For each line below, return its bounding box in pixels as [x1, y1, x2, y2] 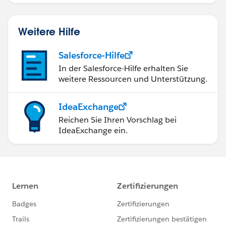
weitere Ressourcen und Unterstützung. [59, 73, 207, 84]
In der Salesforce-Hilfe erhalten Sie [59, 63, 188, 74]
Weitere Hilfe [18, 24, 80, 38]
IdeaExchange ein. [59, 125, 128, 136]
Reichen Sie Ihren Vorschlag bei [59, 114, 177, 125]
